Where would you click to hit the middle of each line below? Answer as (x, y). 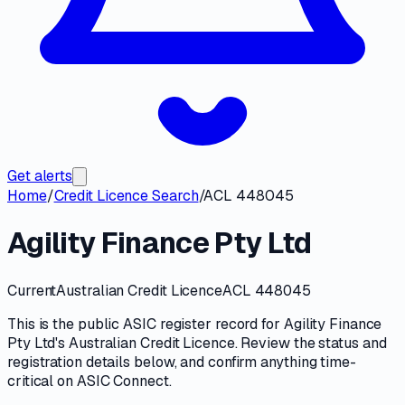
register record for (220, 324)
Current (32, 290)
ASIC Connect (122, 381)
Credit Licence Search (126, 196)
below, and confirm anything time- (245, 362)
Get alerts (40, 176)
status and (353, 343)
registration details (69, 362)
